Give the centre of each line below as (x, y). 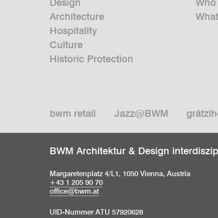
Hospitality (73, 31)
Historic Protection (91, 59)
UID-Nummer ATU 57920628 (96, 212)
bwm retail (73, 114)
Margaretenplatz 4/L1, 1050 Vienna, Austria (120, 174)
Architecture (77, 17)
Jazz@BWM (141, 114)
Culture (66, 45)
